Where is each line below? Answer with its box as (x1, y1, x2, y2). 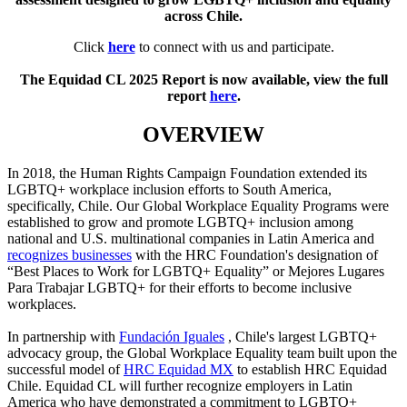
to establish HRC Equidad (233, 361, 387, 377)
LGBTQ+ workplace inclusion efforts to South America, (7, 181, 332, 197)
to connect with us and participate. (134, 38, 334, 55)
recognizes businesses (7, 246, 132, 263)
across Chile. (164, 7, 243, 24)
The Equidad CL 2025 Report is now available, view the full (19, 71, 388, 87)
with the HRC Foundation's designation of (132, 246, 378, 263)
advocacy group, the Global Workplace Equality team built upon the (7, 344, 397, 361)
